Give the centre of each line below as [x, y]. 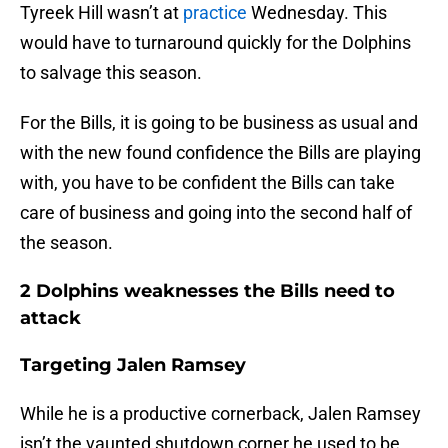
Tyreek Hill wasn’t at [101, 13]
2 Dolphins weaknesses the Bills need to [207, 291]
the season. [66, 243]
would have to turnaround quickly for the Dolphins [215, 43]
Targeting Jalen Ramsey [133, 365]
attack [50, 318]
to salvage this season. [111, 73]
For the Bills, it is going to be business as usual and [219, 123]
